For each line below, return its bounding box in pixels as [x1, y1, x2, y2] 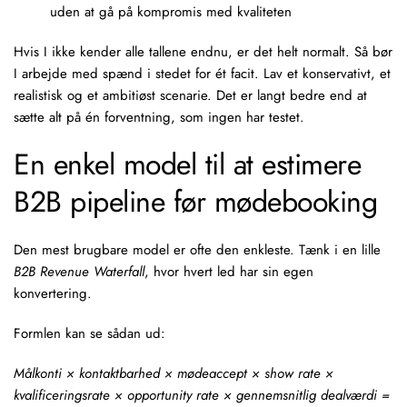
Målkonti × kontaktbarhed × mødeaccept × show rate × [14, 363, 333, 383]
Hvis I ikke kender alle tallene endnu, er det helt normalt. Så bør [14, 42, 392, 62]
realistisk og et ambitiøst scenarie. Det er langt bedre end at [14, 85, 367, 105]
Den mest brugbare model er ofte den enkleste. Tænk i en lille [14, 240, 381, 260]
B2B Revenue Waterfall [14, 262, 144, 282]
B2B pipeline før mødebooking [14, 181, 377, 223]
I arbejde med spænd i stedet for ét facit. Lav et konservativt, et [14, 64, 391, 84]
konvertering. [14, 283, 92, 303]
